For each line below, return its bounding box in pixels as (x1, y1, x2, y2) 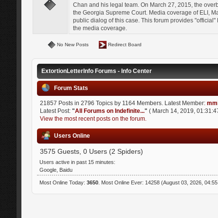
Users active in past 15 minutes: (39, 159, 115, 165)
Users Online (54, 132, 90, 140)
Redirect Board (107, 41, 142, 47)
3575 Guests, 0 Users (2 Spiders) (40, 148, 144, 156)
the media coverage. (73, 25, 127, 32)
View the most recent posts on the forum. (39, 115, 146, 122)
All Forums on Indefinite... (74, 107, 145, 114)
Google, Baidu (39, 167, 73, 173)
